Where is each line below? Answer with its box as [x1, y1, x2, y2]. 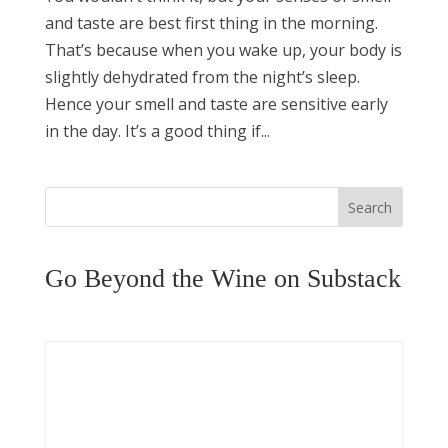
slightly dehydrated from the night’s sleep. [44, 65, 360, 88]
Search [348, 197, 393, 217]
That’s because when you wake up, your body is [44, 38, 402, 61]
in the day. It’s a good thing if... [44, 119, 270, 142]
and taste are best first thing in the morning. [44, 11, 378, 34]
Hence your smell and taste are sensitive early [44, 92, 388, 115]
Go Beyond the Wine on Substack [44, 263, 401, 293]
